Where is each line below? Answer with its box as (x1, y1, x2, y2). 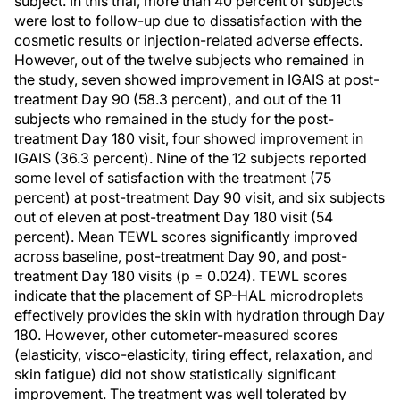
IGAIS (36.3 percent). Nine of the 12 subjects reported (14, 149, 367, 167)
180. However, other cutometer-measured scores (14, 326, 337, 344)
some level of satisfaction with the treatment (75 (14, 169, 331, 187)
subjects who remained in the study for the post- (14, 110, 334, 128)
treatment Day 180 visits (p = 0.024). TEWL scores (14, 267, 347, 285)
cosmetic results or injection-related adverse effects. (14, 31, 362, 49)
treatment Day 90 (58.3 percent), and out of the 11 (14, 90, 341, 108)
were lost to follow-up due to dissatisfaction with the (14, 12, 362, 29)
